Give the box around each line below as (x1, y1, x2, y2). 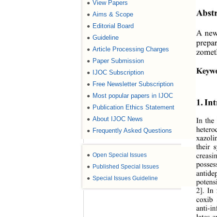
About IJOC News (93, 115, 143, 123)
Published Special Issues (93, 163, 159, 170)
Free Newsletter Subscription (93, 80, 173, 88)
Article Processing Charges (93, 46, 169, 53)
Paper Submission (93, 57, 144, 64)
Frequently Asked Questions (93, 127, 172, 134)
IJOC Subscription (93, 69, 144, 76)
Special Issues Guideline (93, 175, 158, 182)
